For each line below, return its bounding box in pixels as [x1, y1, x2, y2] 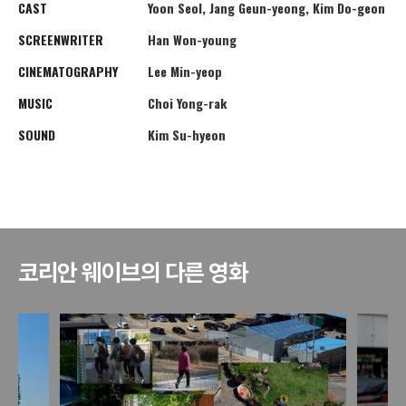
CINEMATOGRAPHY [18, 62, 118, 82]
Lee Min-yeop [147, 62, 222, 82]
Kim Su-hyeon [147, 125, 226, 145]
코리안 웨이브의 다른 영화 [18, 258, 247, 287]
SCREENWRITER [18, 30, 103, 50]
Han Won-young [147, 30, 237, 50]
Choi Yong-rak [147, 93, 227, 113]
